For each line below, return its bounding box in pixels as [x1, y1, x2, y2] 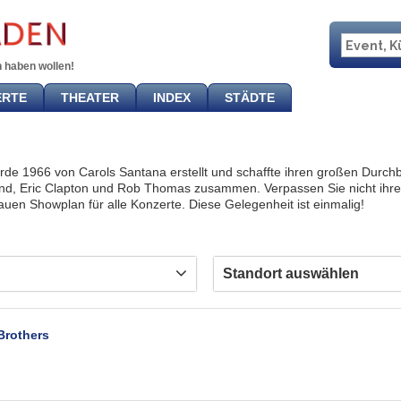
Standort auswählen [223, 266, 359, 281]
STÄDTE [225, 90, 275, 105]
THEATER [61, 90, 119, 105]
